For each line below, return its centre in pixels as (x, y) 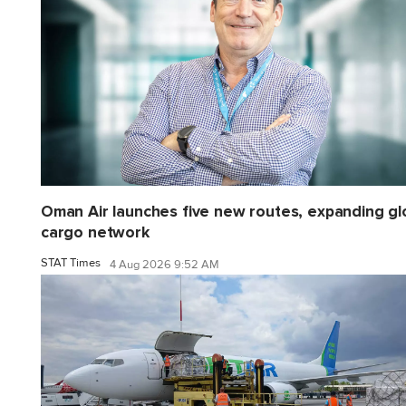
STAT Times (71, 262)
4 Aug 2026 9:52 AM (164, 265)
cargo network (95, 232)
